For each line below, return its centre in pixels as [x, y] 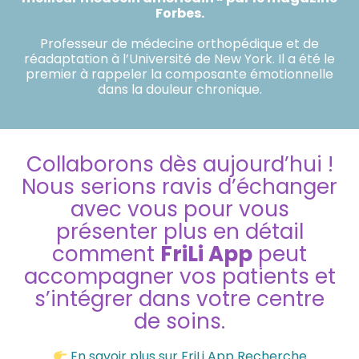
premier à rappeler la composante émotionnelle [179, 74]
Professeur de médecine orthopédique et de [179, 43]
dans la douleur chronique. [179, 89]
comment [106, 254]
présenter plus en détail [179, 231]
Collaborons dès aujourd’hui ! [179, 164]
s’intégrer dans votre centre [179, 298]
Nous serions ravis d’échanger [179, 186]
